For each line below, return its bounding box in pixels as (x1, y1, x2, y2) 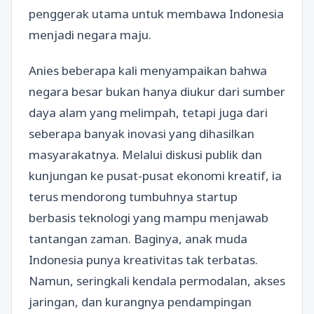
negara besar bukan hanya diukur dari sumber (29, 83, 285, 100)
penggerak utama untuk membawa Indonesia (29, 6, 284, 22)
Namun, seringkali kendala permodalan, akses (29, 273, 285, 289)
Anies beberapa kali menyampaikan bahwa (29, 62, 267, 79)
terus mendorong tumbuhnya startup (29, 189, 238, 205)
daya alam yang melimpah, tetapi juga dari (29, 104, 268, 121)
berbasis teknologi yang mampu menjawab (29, 210, 268, 226)
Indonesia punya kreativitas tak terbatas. (29, 252, 258, 268)
